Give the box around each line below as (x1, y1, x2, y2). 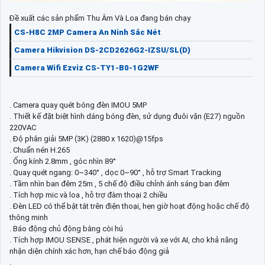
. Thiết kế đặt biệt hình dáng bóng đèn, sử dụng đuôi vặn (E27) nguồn (9, 111, 245, 121)
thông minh (9, 212, 48, 222)
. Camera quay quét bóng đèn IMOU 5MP (9, 100, 147, 109)
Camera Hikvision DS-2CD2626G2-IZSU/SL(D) (14, 45, 190, 54)
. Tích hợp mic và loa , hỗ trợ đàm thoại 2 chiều (9, 190, 167, 199)
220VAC (9, 122, 36, 132)
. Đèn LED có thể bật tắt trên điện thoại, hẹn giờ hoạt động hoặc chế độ (9, 201, 250, 211)
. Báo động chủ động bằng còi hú (9, 224, 123, 233)
